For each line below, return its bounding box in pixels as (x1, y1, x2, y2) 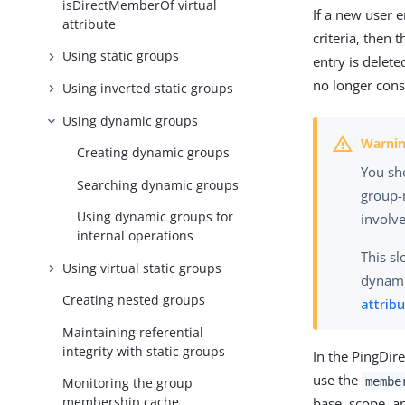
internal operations (77, 227, 194, 245)
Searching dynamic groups (77, 175, 240, 193)
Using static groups (62, 47, 180, 65)
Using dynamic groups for (77, 208, 234, 226)
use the (313, 371, 363, 390)
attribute (62, 14, 117, 33)
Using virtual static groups (62, 259, 222, 277)
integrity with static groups (62, 342, 226, 360)
